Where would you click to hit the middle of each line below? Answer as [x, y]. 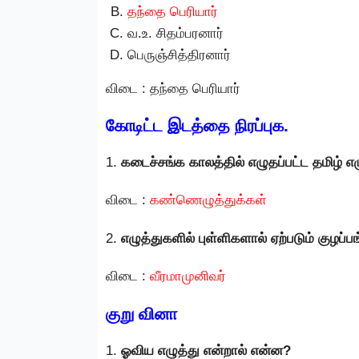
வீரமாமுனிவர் [188, 276]
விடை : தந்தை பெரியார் [173, 88]
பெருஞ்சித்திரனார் [179, 54]
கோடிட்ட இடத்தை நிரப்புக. [197, 125]
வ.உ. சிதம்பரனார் [175, 33]
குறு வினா [141, 313]
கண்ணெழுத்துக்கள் [208, 200]
